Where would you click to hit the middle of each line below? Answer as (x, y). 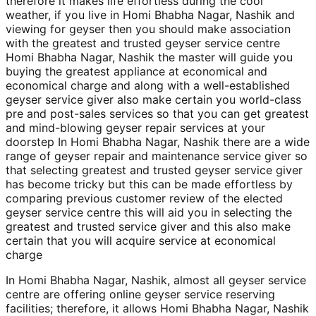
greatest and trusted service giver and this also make (148, 226)
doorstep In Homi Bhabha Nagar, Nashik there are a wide (158, 141)
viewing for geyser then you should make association (148, 29)
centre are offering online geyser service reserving (140, 294)
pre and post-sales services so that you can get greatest (157, 113)
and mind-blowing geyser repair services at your (135, 127)
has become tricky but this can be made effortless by (149, 184)
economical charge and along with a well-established (148, 85)
